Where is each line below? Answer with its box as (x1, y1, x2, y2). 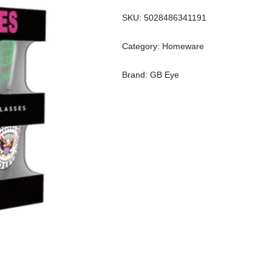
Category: (122, 41, 163, 51)
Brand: (122, 70, 151, 80)
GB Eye (150, 70, 180, 80)
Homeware (162, 41, 205, 51)
